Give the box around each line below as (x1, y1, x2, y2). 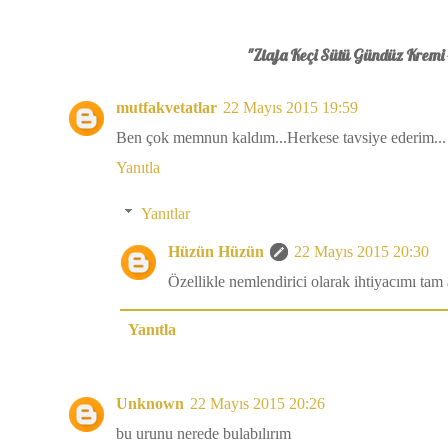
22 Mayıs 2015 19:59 (223, 98, 358, 116)
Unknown (116, 394, 184, 412)
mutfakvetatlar (116, 98, 217, 116)
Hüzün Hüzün (168, 242, 264, 260)
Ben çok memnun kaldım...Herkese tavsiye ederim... (116, 128, 446, 146)
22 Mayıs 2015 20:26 (190, 394, 325, 412)
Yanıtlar (140, 204, 190, 222)
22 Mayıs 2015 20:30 (294, 242, 429, 260)
